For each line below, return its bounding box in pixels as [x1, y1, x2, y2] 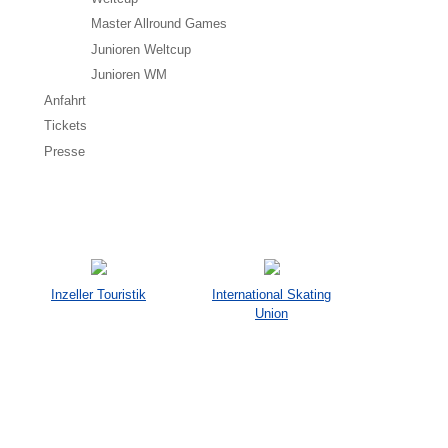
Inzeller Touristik [51, 286, 146, 302]
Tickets [44, 118, 87, 134]
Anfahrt [44, 92, 86, 108]
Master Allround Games [91, 16, 227, 32]
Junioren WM [91, 67, 167, 83]
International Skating [212, 286, 331, 302]
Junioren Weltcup [91, 41, 191, 57]
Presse [44, 143, 85, 159]
